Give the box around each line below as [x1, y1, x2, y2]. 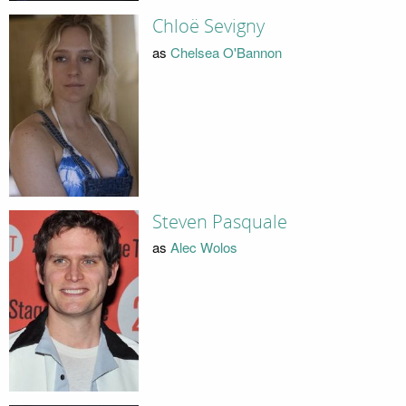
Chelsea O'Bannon [169, 42, 282, 62]
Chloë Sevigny [151, 15, 265, 38]
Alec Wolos [169, 237, 237, 257]
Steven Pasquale [151, 210, 287, 233]
